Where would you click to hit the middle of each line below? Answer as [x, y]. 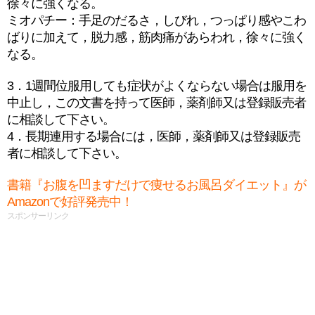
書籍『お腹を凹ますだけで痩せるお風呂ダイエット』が [156, 185]
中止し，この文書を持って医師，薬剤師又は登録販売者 [156, 103]
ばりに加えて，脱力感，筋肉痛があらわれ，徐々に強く [156, 37]
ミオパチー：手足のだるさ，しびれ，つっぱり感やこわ [156, 20]
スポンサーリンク [38, 216]
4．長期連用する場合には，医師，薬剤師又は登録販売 [154, 136]
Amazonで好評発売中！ [70, 202]
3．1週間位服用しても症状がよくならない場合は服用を [157, 86]
